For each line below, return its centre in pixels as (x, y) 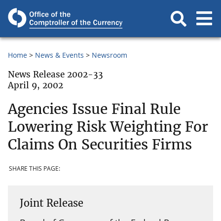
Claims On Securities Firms (100, 144)
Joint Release (52, 203)
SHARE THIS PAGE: (35, 169)
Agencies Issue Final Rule (94, 109)
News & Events (59, 55)
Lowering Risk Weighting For (108, 127)
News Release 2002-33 (55, 74)
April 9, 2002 (36, 85)
